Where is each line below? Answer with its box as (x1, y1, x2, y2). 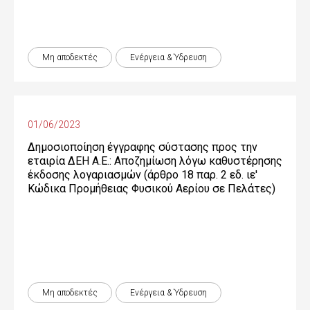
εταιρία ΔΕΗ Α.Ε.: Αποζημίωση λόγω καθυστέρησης (28, 154, 282, 167)
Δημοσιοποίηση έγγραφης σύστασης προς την (28, 140, 257, 154)
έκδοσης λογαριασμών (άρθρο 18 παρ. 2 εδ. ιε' (28, 168, 257, 181)
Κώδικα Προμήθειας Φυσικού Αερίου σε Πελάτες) (28, 182, 275, 195)
